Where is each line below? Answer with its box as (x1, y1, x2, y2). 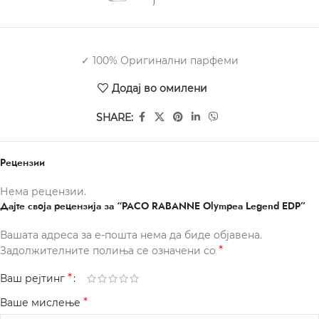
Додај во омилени (111, 81, 207, 95)
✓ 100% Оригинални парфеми (80, 54, 239, 68)
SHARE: (96, 110, 133, 124)
